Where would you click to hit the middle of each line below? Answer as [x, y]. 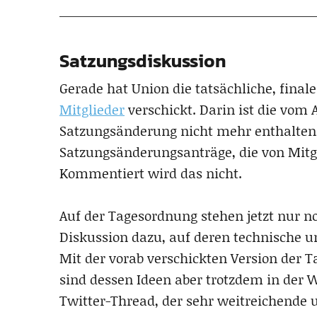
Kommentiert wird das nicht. [151, 173]
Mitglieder [92, 109]
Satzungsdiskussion [143, 60]
